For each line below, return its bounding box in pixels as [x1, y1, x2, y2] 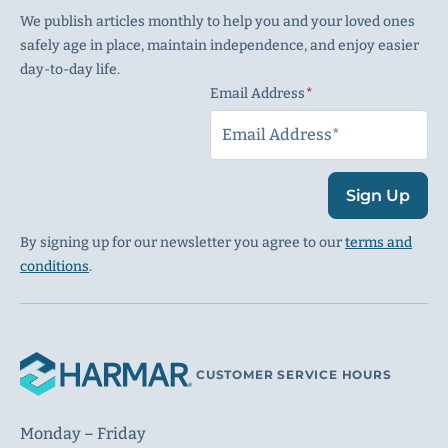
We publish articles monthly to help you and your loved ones [20, 13, 415, 30]
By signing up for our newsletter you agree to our [20, 234, 345, 251]
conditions [20, 258, 89, 275]
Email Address [210, 85, 305, 102]
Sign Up [345, 185, 410, 205]
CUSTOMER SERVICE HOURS [196, 366, 392, 382]
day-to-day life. [20, 61, 120, 78]
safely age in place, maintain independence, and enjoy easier [20, 37, 419, 54]
